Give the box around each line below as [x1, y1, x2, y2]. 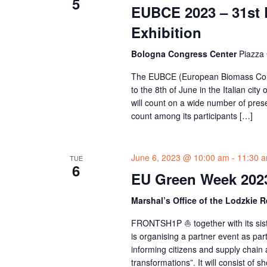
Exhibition [131, 21, 201, 42]
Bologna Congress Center [131, 47, 239, 60]
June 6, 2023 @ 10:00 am [131, 151, 229, 163]
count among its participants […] [131, 109, 253, 122]
